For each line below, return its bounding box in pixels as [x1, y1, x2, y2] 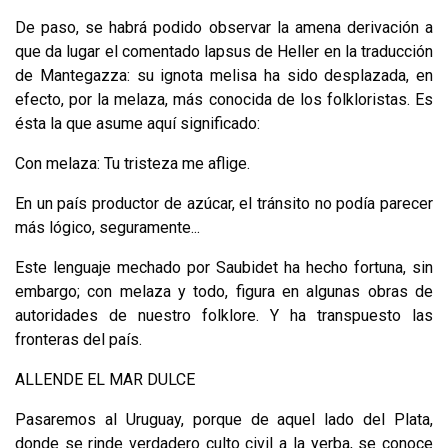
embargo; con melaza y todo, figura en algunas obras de [15, 281, 433, 301]
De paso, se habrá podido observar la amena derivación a [15, 17, 433, 37]
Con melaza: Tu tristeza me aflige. [15, 153, 250, 173]
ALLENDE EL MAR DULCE [15, 369, 195, 389]
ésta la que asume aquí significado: [15, 113, 260, 133]
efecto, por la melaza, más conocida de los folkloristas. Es [15, 89, 433, 109]
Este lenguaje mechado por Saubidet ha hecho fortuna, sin [15, 257, 433, 277]
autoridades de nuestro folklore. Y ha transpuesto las [15, 305, 433, 325]
